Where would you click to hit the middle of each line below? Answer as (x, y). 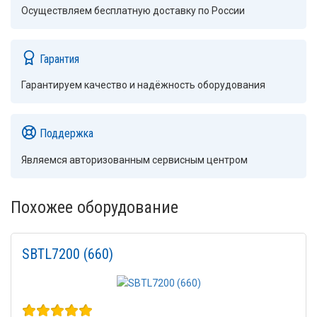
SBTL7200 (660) (68, 254)
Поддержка (65, 133)
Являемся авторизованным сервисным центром (134, 160)
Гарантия (58, 59)
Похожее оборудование (94, 207)
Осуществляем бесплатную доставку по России (133, 10)
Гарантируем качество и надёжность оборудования (143, 85)
